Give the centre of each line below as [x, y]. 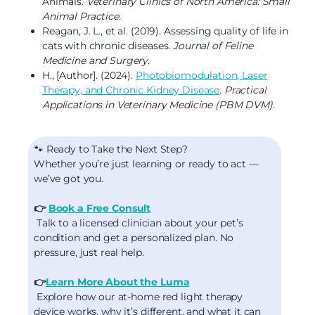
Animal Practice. [82, 16]
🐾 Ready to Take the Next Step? [111, 149]
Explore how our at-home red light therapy [139, 296]
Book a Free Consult [99, 208]
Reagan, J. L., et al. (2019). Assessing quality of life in [165, 31]
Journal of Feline [213, 45]
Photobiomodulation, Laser [201, 75]
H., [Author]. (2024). [89, 75]
